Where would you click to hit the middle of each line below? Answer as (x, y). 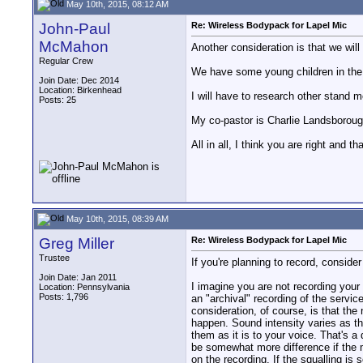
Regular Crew (66, 61)
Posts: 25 (58, 100)
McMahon (74, 47)
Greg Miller (77, 243)
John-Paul (75, 29)
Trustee (54, 258)
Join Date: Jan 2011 (78, 277)
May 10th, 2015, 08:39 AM (116, 218)
